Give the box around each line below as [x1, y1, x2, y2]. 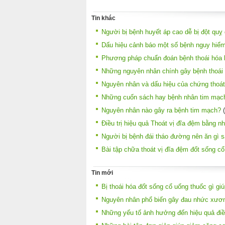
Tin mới [91, 169, 113, 177]
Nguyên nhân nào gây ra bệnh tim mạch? [101, 106, 221, 114]
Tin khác [91, 14, 116, 22]
